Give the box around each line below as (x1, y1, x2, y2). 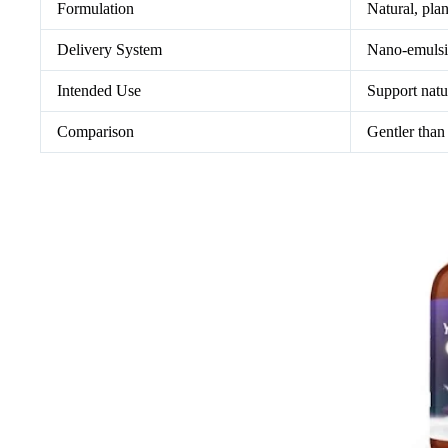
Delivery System (57, 41, 162, 59)
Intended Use (57, 82, 141, 100)
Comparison (57, 123, 134, 141)
